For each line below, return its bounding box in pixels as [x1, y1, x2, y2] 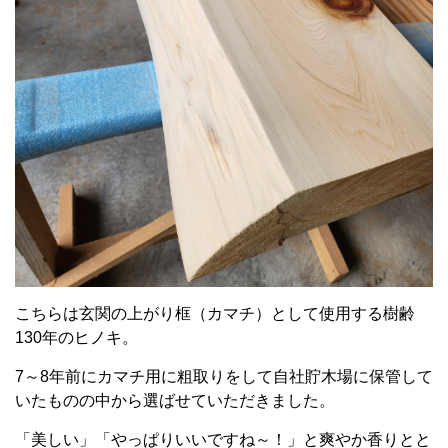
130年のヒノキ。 [15, 329, 138, 347]
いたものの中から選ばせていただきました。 [15, 392, 335, 410]
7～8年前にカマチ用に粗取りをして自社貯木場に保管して [15, 368, 433, 386]
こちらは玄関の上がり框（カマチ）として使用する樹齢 [15, 305, 415, 323]
